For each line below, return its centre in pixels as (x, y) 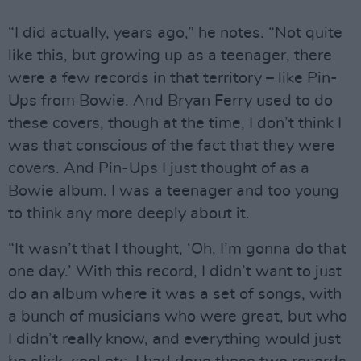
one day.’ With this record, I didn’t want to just (175, 272)
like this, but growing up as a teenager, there (170, 56)
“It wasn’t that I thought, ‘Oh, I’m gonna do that (177, 249)
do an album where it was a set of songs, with (175, 294)
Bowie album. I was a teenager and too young (174, 191)
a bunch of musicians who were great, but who (178, 317)
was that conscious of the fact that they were (172, 146)
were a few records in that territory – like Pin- (173, 78)
